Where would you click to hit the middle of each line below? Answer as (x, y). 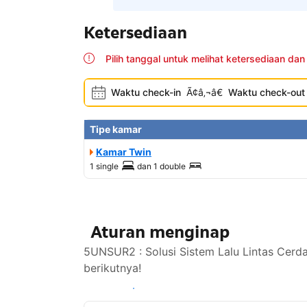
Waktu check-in (146, 93)
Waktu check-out (267, 93)
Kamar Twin (124, 152)
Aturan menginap (160, 232)
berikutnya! (112, 268)
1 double (170, 167)
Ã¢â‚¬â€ (205, 93)
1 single (104, 167)
